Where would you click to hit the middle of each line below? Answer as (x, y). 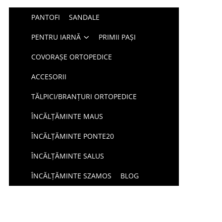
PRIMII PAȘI (117, 37)
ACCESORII (49, 77)
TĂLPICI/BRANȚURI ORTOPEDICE (84, 96)
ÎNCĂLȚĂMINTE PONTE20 (73, 136)
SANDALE (84, 17)
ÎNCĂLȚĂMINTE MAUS (67, 116)
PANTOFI (46, 17)
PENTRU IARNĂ (56, 37)
